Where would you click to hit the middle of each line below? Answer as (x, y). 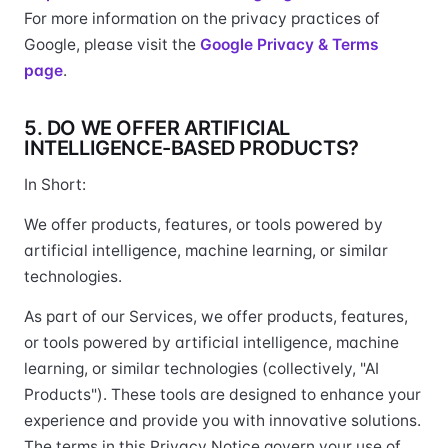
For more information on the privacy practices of (202, 18)
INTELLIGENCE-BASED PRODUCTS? (191, 148)
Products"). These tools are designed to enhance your (222, 394)
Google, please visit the (112, 44)
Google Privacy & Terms (289, 44)
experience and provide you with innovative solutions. (222, 420)
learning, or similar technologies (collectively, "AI (201, 368)
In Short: (55, 184)
